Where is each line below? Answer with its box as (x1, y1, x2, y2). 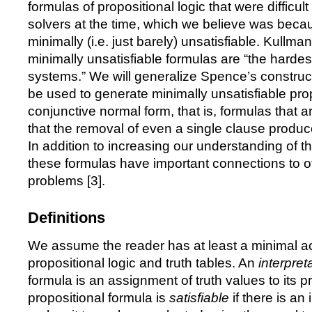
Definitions (28, 209, 105, 226)
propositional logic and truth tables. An (28, 256, 258, 270)
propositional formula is (28, 290, 169, 305)
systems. (28, 69, 81, 84)
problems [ (28, 173, 91, 188)
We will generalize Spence (86, 69, 247, 84)
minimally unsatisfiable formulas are (28, 52, 244, 66)
